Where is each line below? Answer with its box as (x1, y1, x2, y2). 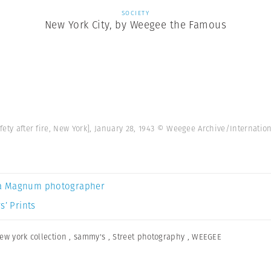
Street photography (113, 231, 185, 243)
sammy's (74, 231, 106, 243)
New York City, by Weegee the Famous (45, 18, 226, 32)
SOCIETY (121, 8, 150, 18)
